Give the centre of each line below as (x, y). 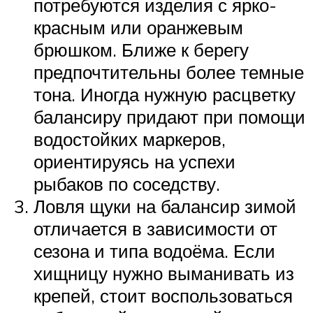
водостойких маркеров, (130, 139)
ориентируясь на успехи (134, 162)
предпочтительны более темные (169, 72)
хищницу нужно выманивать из (164, 274)
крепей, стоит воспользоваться (163, 296)
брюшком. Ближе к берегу (141, 50)
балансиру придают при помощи (169, 117)
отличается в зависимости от (155, 229)
